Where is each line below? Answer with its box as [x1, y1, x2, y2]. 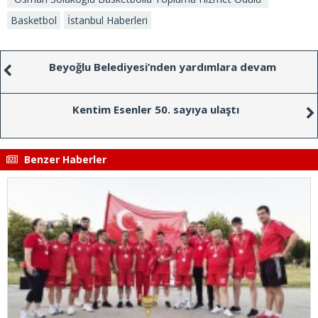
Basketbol [11, 13, 57, 27]
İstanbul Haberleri [67, 13, 148, 27]
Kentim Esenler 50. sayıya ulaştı [72, 102, 239, 116]
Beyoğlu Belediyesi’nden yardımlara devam [49, 59, 276, 74]
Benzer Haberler [21, 152, 106, 166]
